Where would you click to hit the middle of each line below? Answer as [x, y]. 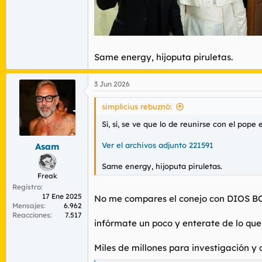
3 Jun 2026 [112, 84]
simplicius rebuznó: [137, 106]
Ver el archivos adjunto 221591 [158, 145]
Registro [27, 187]
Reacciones [31, 215]
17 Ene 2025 [62, 196]
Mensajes [28, 205]
